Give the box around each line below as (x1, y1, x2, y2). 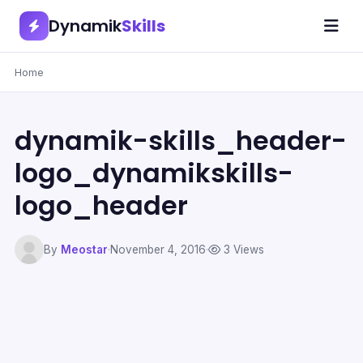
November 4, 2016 (110, 242, 206, 256)
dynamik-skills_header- (15, 122, 347, 159)
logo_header (15, 187, 188, 224)
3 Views (220, 242, 264, 256)
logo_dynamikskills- (15, 155, 293, 191)
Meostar (61, 242, 108, 256)
